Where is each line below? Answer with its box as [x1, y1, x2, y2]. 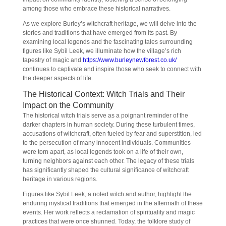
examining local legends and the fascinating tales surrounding [22, 38, 193, 45]
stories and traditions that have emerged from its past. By [22, 29, 177, 36]
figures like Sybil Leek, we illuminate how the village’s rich [22, 47, 181, 54]
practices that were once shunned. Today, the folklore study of [22, 218, 190, 225]
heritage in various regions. [22, 176, 97, 183]
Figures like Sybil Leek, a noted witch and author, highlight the [22, 191, 192, 198]
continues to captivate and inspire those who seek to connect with [22, 66, 201, 73]
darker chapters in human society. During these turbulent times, [22, 121, 195, 128]
